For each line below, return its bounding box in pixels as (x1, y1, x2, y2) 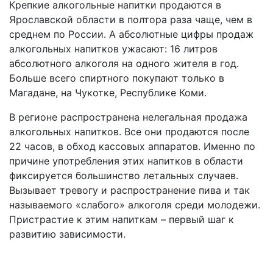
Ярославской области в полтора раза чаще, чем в (9, 13, 252, 26)
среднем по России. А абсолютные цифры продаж (9, 28, 253, 41)
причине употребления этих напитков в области (9, 155, 243, 168)
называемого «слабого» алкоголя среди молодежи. (9, 199, 260, 211)
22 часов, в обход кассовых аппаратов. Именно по (9, 140, 255, 153)
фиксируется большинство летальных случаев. (9, 169, 238, 182)
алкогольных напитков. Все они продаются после (9, 126, 249, 138)
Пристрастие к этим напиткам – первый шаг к (9, 213, 234, 226)
